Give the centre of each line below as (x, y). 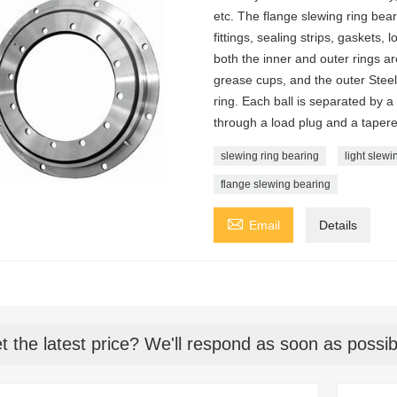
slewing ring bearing (269, 156)
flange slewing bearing (275, 184)
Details (338, 225)
